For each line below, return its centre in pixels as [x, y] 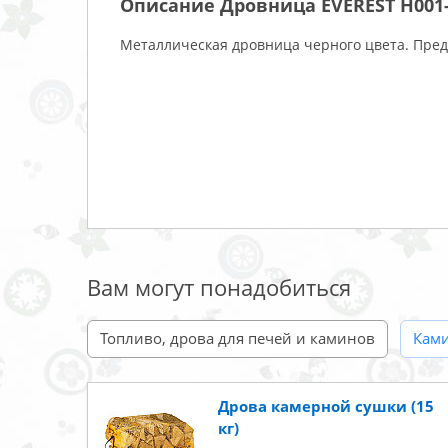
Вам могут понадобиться [219, 286]
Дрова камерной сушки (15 [326, 405]
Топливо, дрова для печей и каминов [237, 337]
